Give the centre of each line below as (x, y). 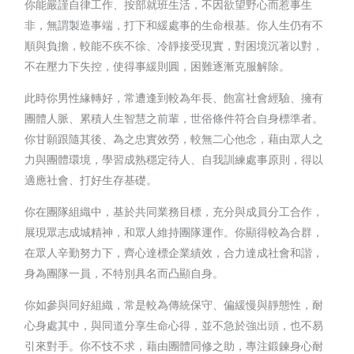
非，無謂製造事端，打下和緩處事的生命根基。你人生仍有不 (174, 24)
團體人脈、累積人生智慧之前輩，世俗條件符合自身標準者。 (174, 118)
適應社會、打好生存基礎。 (91, 179)
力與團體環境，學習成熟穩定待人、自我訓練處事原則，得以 (174, 159)
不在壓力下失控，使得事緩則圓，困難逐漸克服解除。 (158, 66)
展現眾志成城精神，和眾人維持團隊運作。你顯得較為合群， (174, 232)
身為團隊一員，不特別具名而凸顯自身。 (124, 273)
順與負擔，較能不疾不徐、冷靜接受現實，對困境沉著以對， (174, 45)
